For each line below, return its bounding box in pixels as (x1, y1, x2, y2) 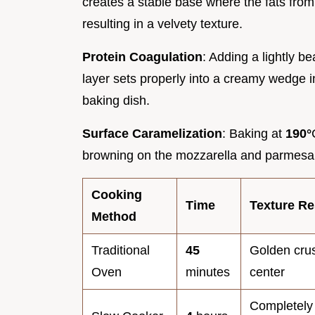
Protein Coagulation (82, 49, 202, 64)
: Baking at (222, 126, 285, 141)
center (250, 264, 285, 279)
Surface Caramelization (82, 126, 222, 141)
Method (91, 209, 136, 224)
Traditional (91, 243, 150, 257)
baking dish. (82, 93, 150, 108)
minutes (186, 264, 230, 279)
